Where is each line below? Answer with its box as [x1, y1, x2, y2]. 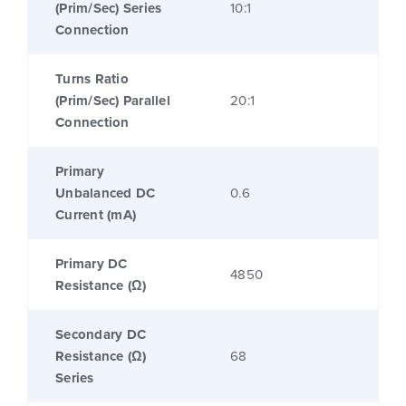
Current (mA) [55, 205, 136, 226]
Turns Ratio [55, 69, 129, 90]
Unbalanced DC [55, 183, 156, 204]
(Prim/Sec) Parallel [55, 91, 170, 111]
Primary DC [55, 254, 128, 275]
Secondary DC [55, 324, 146, 345]
